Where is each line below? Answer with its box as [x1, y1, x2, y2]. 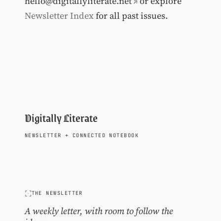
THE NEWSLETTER [31, 189, 83, 197]
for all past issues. [93, 9, 168, 22]
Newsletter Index [24, 9, 94, 22]
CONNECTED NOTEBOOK [69, 132, 139, 139]
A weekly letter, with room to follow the [24, 205, 173, 218]
